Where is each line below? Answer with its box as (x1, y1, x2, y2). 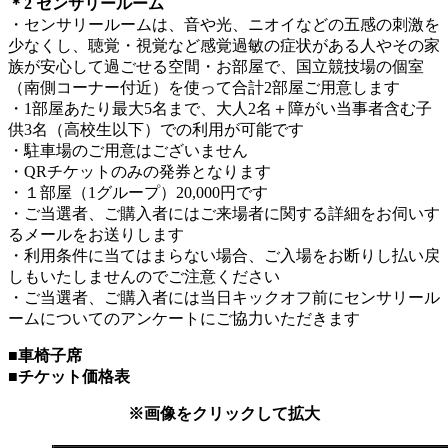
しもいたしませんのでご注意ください (8, 268, 280, 286)
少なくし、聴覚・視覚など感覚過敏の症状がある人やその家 (8, 37, 440, 55)
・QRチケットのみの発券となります (8, 163, 271, 181)
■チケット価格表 (8, 368, 130, 386)
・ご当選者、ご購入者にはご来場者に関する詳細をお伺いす (8, 205, 440, 223)
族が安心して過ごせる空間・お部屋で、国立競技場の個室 (8, 58, 424, 76)
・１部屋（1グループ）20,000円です (8, 184, 268, 202)
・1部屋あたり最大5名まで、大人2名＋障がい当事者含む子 (8, 100, 432, 118)
